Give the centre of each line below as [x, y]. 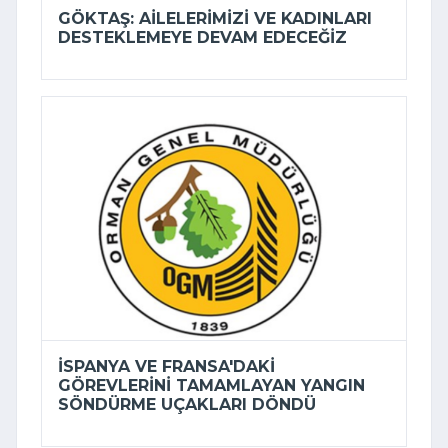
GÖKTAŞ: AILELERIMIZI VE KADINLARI [215, 19]
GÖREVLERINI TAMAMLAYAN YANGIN [211, 386]
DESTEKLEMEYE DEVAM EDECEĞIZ [202, 38]
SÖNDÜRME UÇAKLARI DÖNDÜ [187, 405]
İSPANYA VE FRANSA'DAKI [166, 367]
